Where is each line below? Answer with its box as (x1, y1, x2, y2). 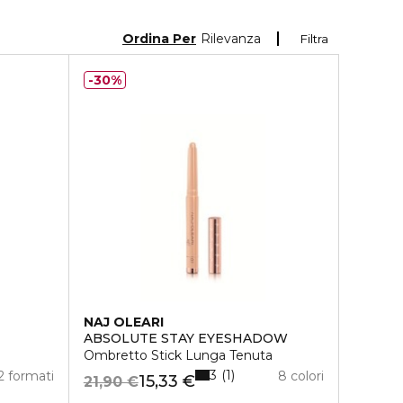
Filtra (300, 31, 328, 46)
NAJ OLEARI (83, 314, 164, 330)
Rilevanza (201, 30, 261, 47)
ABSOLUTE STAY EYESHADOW (83, 330, 288, 346)
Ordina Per (122, 30, 196, 47)
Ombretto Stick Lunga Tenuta (83, 347, 273, 363)
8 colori (277, 368, 324, 384)
